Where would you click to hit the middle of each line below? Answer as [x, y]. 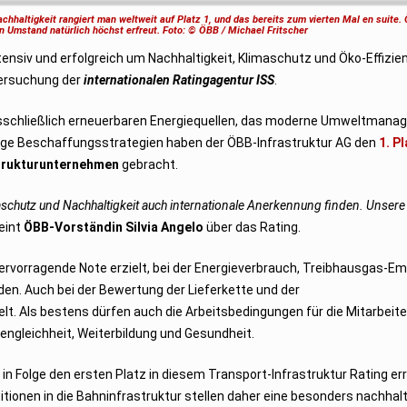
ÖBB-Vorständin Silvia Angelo [114, 227]
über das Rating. [253, 227]
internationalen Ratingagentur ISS [179, 79]
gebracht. [149, 164]
